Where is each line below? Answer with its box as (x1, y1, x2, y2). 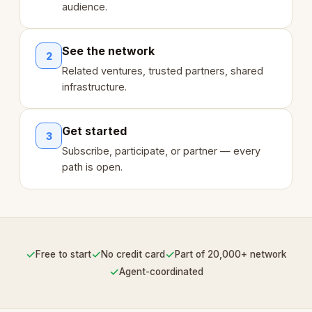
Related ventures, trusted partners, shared (62, 65, 264, 77)
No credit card (101, 248, 165, 260)
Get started (62, 124, 127, 139)
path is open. (62, 161, 123, 173)
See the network (62, 44, 155, 58)
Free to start (36, 248, 91, 260)
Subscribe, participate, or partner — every (62, 145, 261, 157)
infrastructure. (62, 81, 127, 93)
